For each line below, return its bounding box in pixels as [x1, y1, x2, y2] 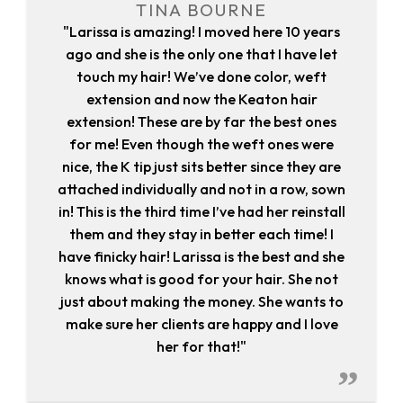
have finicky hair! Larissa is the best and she [58, 247, 345, 266]
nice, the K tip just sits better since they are [62, 157, 341, 176]
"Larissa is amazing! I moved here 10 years [63, 22, 340, 41]
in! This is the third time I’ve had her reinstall [58, 202, 345, 221]
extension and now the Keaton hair [85, 90, 318, 109]
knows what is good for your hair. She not [65, 270, 338, 289]
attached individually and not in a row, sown [58, 180, 345, 199]
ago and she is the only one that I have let [66, 45, 337, 64]
